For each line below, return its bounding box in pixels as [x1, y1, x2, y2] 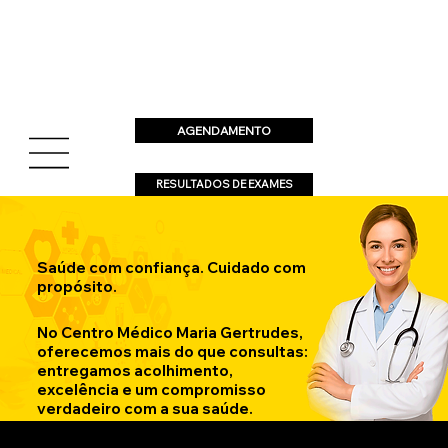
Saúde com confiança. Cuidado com [37, 257, 307, 277]
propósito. [37, 276, 118, 296]
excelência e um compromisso [37, 379, 267, 399]
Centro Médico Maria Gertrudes [61, 322, 300, 342]
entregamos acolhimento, [37, 360, 234, 380]
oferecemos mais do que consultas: [37, 341, 309, 361]
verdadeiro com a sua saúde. [37, 398, 254, 418]
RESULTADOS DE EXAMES [155, 177, 293, 192]
